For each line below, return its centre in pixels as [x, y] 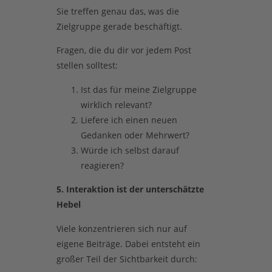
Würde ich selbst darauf [130, 150]
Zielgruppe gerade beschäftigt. [119, 27]
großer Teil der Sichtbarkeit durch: [127, 259]
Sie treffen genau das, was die [117, 12]
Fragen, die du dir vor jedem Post [124, 50]
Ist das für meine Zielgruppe [138, 89]
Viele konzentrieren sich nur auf [121, 228]
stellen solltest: [87, 66]
